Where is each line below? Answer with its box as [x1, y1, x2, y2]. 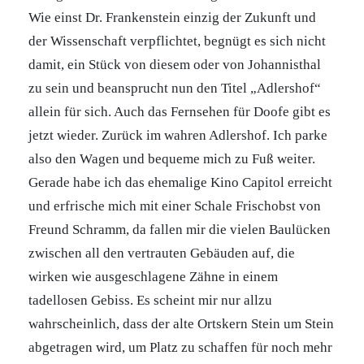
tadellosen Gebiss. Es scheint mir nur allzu [28, 292, 272, 308]
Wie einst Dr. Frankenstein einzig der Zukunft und [28, 10, 316, 25]
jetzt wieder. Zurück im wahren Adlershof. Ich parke [28, 128, 327, 143]
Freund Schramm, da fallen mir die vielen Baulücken [28, 222, 331, 237]
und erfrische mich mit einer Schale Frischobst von [28, 198, 321, 214]
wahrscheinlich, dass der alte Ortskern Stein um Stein [28, 316, 334, 331]
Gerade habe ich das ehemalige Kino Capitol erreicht [28, 175, 332, 190]
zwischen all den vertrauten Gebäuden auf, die [28, 245, 295, 261]
